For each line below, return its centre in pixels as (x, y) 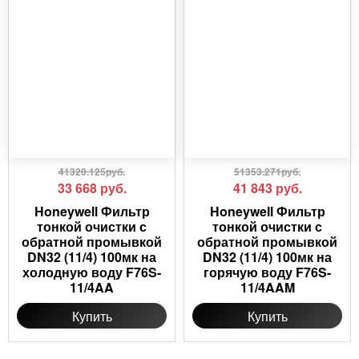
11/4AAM (267, 288)
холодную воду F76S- (92, 272)
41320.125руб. (92, 172)
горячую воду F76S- (267, 272)
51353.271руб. (267, 172)
